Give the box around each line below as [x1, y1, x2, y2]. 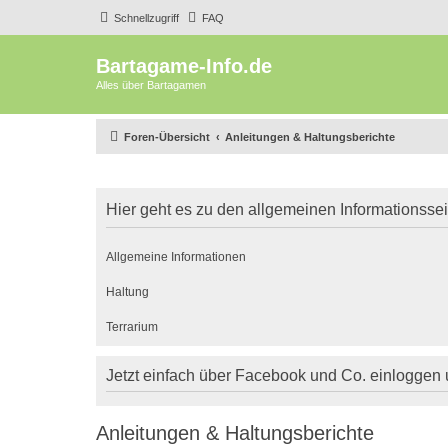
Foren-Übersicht [124, 130, 210, 143]
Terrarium [106, 319, 158, 334]
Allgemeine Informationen [106, 249, 246, 264]
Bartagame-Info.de [96, 55, 272, 77]
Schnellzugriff [114, 12, 179, 24]
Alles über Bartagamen [96, 79, 206, 91]
